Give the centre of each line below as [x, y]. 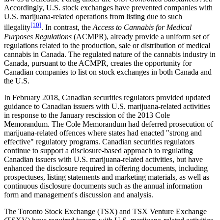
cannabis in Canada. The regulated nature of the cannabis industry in [110, 54]
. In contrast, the [67, 27]
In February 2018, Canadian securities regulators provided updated [107, 97]
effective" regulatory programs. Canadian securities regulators [99, 141]
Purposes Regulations [38, 36]
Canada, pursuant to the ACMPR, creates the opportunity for [98, 63]
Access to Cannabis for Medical [142, 27]
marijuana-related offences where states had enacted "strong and [103, 133]
